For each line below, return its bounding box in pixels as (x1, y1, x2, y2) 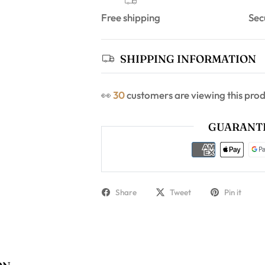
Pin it (224, 186, 241, 198)
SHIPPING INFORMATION (120, 51, 256, 66)
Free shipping (101, 11, 160, 24)
